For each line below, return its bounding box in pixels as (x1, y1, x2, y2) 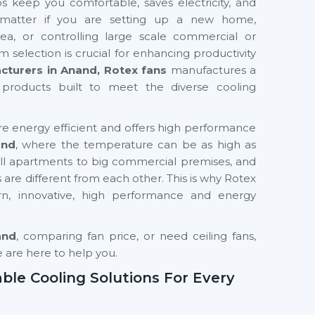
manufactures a (170, 63, 256, 77)
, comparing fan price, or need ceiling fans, (16, 229, 256, 243)
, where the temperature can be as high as (15, 138, 257, 151)
